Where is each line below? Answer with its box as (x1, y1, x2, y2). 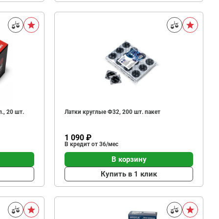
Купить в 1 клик (101, 169, 157, 178)
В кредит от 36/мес (65, 141, 118, 148)
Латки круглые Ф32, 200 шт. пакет (65, 109, 160, 115)
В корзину (111, 154, 147, 164)
